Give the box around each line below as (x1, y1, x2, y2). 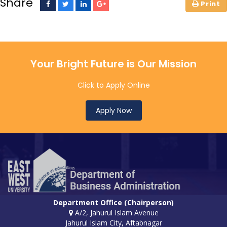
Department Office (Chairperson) (53, 197, 174, 207)
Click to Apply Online (77, 80, 150, 91)
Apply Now (95, 105, 132, 116)
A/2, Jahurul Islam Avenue (72, 207, 159, 217)
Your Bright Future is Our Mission (30, 57, 197, 71)
